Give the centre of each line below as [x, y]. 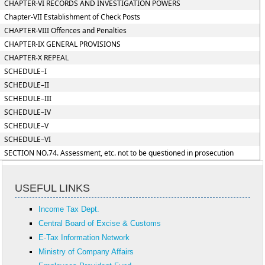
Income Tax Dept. [69, 209]
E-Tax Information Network [84, 238]
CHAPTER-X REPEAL [36, 58]
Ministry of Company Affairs [86, 252]
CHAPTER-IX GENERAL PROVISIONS [62, 44]
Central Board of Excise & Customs [99, 224]
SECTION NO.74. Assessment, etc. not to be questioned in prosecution [119, 153]
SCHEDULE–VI [27, 139]
